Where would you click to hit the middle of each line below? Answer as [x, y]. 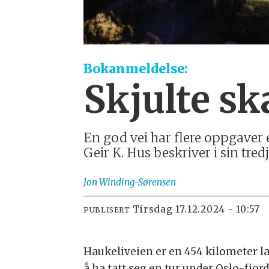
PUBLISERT [107, 210]
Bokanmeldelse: [136, 68]
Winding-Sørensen [138, 183]
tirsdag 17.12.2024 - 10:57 [200, 209]
